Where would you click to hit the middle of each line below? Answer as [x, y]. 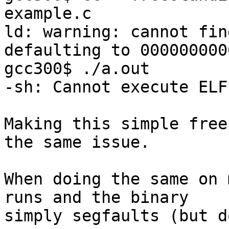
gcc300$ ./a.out [77, 69]
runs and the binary [96, 198]
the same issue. [77, 142]
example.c [48, 14]
